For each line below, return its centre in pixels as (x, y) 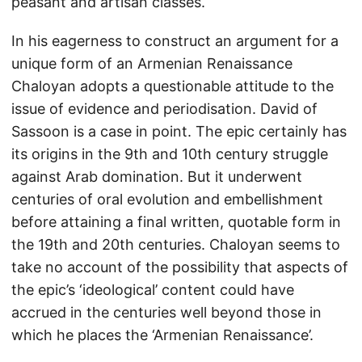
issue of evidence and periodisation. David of (164, 109)
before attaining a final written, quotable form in (176, 222)
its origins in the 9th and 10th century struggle (170, 154)
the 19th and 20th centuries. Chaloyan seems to (176, 244)
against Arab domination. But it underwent (157, 177)
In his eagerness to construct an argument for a (175, 41)
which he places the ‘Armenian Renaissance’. (162, 335)
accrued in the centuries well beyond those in (166, 312)
